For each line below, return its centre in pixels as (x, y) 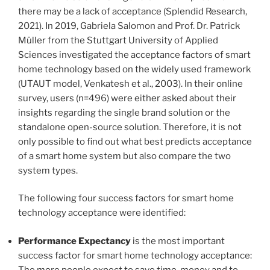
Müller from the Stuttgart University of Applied (118, 40)
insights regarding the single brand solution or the (124, 112)
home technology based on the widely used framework (134, 69)
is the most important (178, 241)
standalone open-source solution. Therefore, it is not (130, 127)
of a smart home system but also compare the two (124, 156)
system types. (48, 170)
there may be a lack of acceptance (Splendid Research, (133, 11)
